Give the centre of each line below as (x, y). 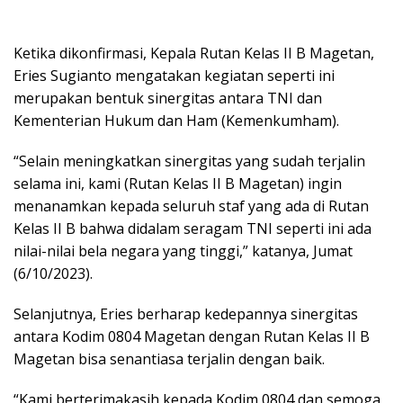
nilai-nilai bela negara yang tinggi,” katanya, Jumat (183, 251)
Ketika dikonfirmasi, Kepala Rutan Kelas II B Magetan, (194, 53)
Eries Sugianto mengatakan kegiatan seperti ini (174, 75)
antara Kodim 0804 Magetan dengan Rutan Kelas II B (192, 336)
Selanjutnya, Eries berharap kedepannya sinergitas (186, 313)
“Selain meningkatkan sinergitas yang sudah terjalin (189, 161)
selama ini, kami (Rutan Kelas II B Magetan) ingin (178, 183)
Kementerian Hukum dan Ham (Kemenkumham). (176, 120)
